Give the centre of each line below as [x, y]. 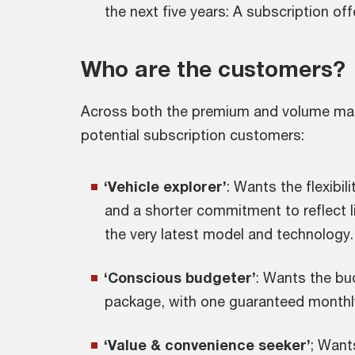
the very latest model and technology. [229, 234]
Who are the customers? [213, 69]
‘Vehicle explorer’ [165, 186]
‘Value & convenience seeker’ [207, 345]
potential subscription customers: [193, 135]
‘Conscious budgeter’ [180, 277]
